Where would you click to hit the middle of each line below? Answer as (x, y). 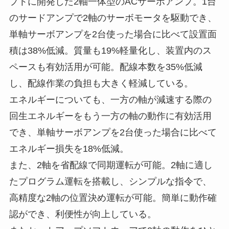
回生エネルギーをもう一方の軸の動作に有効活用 (110, 116)
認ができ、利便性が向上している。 (83, 214)
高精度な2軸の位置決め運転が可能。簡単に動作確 (113, 198)
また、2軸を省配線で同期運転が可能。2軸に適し (111, 165)
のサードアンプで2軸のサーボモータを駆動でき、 (113, 18)
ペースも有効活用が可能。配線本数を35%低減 (106, 67)
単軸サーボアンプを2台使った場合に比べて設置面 (113, 34)
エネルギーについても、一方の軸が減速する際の (110, 99)
